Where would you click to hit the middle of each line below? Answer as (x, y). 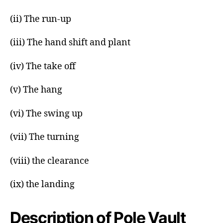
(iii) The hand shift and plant (70, 43)
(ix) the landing (42, 184)
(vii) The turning (45, 137)
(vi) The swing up (46, 113)
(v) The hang (36, 90)
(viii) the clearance (50, 161)
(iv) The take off (43, 66)
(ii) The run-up (41, 19)
